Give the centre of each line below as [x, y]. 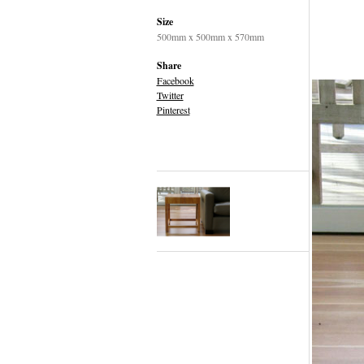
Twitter [170, 95]
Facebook [175, 80]
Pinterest [173, 110]
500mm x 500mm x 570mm [210, 37]
